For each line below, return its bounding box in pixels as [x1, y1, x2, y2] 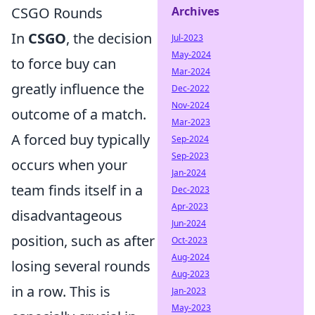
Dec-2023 [172, 184, 210, 195]
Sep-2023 [172, 150, 209, 162]
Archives [172, 4, 219, 19]
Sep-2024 [172, 133, 209, 145]
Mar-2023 [172, 116, 210, 128]
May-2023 [172, 302, 211, 314]
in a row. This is [11, 282, 110, 301]
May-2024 [172, 49, 211, 60]
